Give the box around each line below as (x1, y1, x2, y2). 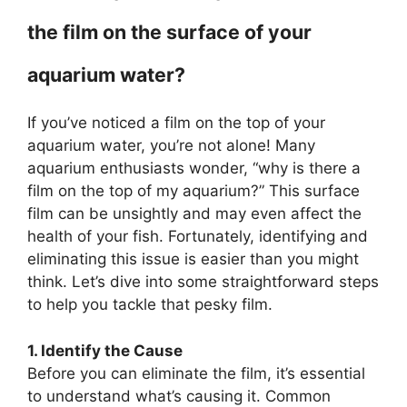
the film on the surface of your (27, 20, 312, 44)
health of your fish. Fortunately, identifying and (27, 227, 368, 245)
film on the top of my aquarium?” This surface (27, 182, 360, 200)
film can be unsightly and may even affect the (27, 204, 362, 223)
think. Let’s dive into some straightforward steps (27, 273, 379, 291)
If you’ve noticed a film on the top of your (27, 114, 325, 132)
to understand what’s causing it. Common (27, 386, 331, 405)
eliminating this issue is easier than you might (27, 250, 359, 268)
